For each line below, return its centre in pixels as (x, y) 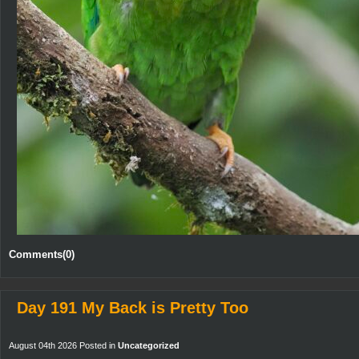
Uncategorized (149, 345)
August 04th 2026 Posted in (63, 345)
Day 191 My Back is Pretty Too (133, 308)
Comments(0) (42, 254)
